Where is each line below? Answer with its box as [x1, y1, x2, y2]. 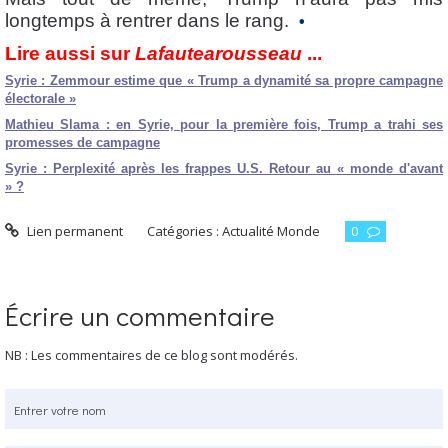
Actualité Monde [222, 222, 321, 241]
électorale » [5, 90, 76, 106]
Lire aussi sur [5, 42, 135, 64]
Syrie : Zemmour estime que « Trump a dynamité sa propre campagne [5, 72, 443, 88]
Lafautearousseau [135, 42, 302, 64]
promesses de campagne [5, 134, 160, 150]
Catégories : [147, 222, 223, 241]
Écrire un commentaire [5, 297, 275, 334]
